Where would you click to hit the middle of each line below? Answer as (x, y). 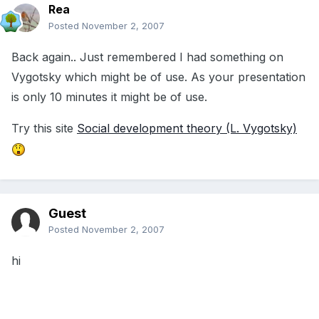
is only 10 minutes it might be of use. (109, 97)
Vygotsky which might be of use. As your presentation (158, 77)
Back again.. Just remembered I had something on (147, 57)
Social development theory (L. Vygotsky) (187, 129)
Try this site (44, 129)
